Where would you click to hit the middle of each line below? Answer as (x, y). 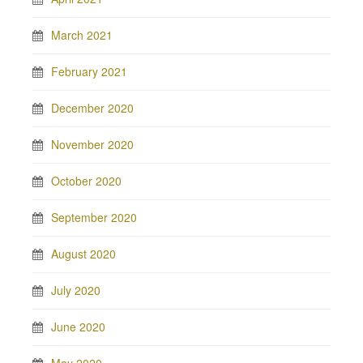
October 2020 (86, 180)
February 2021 (89, 71)
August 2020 (83, 253)
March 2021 (82, 34)
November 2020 (92, 144)
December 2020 (92, 107)
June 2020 (78, 326)
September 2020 (94, 217)
